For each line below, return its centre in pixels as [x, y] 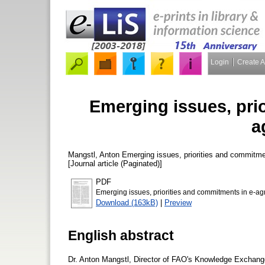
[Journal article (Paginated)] [115, 163]
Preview [178, 202]
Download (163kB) [127, 202]
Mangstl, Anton [94, 154]
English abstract [121, 235]
